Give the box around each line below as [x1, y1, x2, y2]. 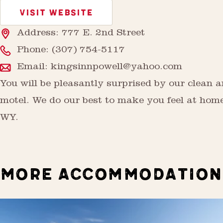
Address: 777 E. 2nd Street [17, 28, 145, 38]
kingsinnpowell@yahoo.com [51, 62, 182, 72]
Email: [17, 62, 51, 72]
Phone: [17, 45, 52, 55]
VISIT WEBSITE [19, 7, 93, 18]
